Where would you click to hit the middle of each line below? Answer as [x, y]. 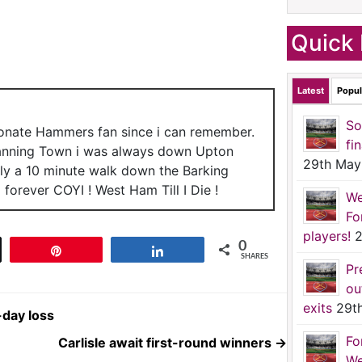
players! [327, 236]
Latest [311, 90]
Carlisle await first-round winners [166, 343]
